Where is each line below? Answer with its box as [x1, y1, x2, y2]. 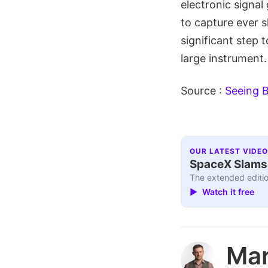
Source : [181, 84, 225, 98]
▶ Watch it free [190, 187, 255, 197]
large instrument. [181, 52, 267, 65]
